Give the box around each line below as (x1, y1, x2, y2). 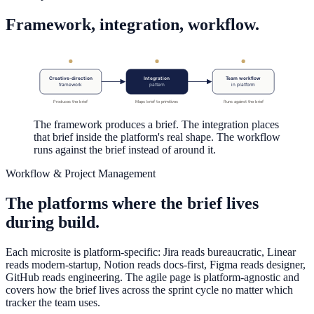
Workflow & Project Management (6, 168, 156, 180)
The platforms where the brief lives (6, 194, 259, 213)
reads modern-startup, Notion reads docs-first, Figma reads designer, (6, 259, 306, 271)
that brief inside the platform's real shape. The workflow (34, 131, 280, 144)
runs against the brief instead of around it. (34, 144, 216, 156)
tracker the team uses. (6, 296, 100, 309)
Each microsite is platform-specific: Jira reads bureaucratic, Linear (6, 246, 296, 259)
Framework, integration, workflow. (6, 15, 259, 34)
